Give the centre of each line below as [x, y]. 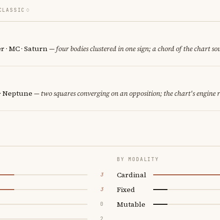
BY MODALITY [138, 159]
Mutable [131, 204]
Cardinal [132, 175]
